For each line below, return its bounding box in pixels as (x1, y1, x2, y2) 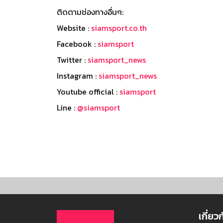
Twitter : (57, 53, 88, 66)
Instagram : (57, 69, 99, 82)
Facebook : (57, 37, 98, 50)
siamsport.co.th (91, 21, 147, 34)
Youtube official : (57, 85, 119, 98)
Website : (57, 21, 91, 34)
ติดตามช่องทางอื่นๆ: (57, 5, 123, 18)
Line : (57, 101, 77, 113)
